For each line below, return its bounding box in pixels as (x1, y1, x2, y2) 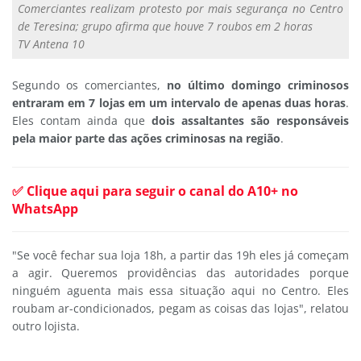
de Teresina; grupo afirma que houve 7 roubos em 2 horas (18, 18, 313, 34)
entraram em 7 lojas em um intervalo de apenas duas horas (12, 94, 346, 110)
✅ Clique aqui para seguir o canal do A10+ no (12, 181, 298, 200)
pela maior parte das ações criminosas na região (12, 130, 280, 146)
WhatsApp (12, 199, 78, 218)
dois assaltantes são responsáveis (145, 112, 349, 128)
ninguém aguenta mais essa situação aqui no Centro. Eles (12, 282, 349, 298)
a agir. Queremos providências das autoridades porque (12, 264, 349, 280)
